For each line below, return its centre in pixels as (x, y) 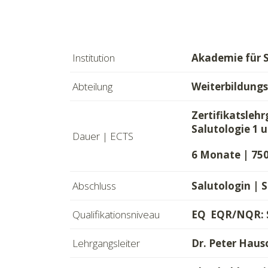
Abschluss (94, 186)
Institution (94, 58)
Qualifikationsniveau (116, 214)
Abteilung (92, 86)
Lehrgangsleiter (106, 243)
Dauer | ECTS (103, 136)
